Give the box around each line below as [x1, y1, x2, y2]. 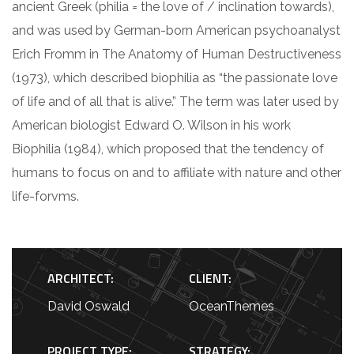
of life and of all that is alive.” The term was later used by [12, 94, 339, 109]
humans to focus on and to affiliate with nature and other [12, 165, 341, 180]
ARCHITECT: [47, 269, 114, 288]
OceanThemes [189, 299, 274, 314]
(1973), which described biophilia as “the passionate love [12, 70, 337, 85]
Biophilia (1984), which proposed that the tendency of [12, 141, 324, 156]
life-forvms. [12, 189, 79, 204]
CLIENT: [189, 269, 232, 288]
